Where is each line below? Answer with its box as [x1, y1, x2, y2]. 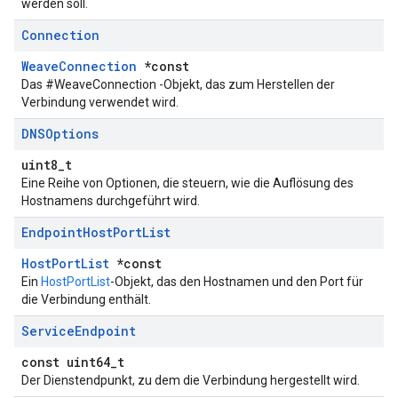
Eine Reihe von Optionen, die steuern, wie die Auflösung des [21, 176, 354, 190]
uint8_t [21, 156, 72, 173]
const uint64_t [21, 354, 124, 370]
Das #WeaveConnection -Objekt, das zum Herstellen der [21, 77, 335, 92]
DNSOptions [21, 125, 99, 142]
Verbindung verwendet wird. [21, 95, 179, 109]
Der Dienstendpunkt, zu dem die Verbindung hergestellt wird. [21, 373, 360, 387]
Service [21, 322, 75, 339]
